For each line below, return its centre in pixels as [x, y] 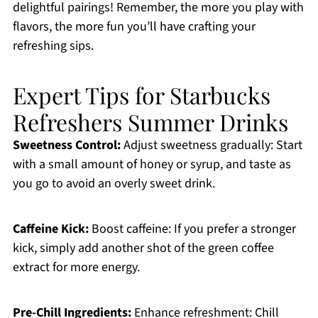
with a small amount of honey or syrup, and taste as [152, 165]
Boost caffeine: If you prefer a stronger [192, 229]
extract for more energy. [76, 268]
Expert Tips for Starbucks [141, 95]
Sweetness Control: [66, 146]
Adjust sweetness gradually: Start [211, 146]
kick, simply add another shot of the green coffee [143, 248]
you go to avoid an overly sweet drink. [114, 184]
